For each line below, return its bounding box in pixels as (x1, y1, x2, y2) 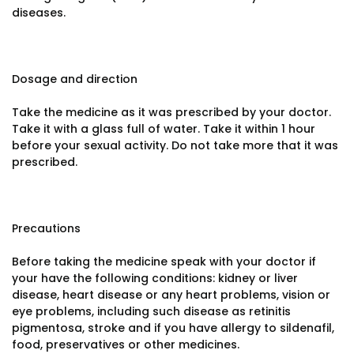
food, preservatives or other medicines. (12, 337, 239, 352)
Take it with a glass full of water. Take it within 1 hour (12, 121, 315, 137)
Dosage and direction (12, 71, 137, 87)
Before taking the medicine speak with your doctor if (12, 254, 316, 269)
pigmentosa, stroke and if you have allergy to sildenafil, (12, 320, 334, 336)
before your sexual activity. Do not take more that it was (12, 137, 338, 153)
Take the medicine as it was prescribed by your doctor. (12, 104, 331, 120)
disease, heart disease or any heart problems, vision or (12, 287, 330, 303)
